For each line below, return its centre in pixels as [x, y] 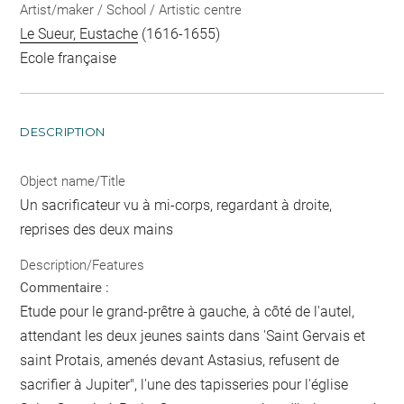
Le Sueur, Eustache [79, 33]
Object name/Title [73, 181]
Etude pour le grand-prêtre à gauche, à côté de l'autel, [188, 312]
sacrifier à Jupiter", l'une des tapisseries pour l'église [184, 385]
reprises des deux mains [97, 229]
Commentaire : [65, 288]
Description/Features [83, 266]
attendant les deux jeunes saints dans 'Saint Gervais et [193, 336]
